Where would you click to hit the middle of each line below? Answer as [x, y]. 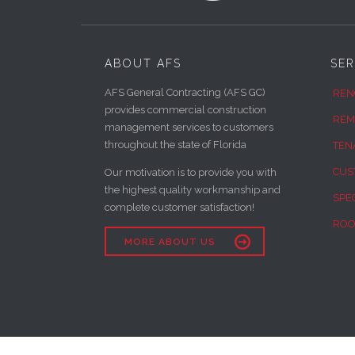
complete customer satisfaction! [179, 208]
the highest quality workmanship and [193, 190]
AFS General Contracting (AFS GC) [185, 93]
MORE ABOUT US [170, 242]
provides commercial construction [185, 110]
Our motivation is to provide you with [191, 173]
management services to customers [189, 128]
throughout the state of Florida [176, 145]
